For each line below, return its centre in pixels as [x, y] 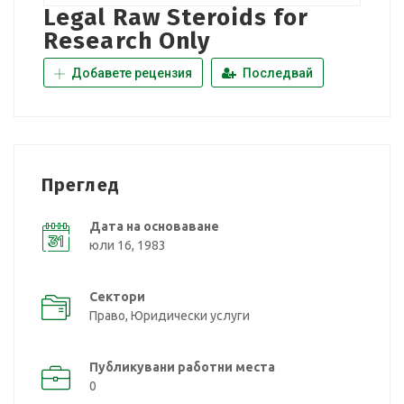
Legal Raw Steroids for [176, 17]
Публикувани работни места [182, 367]
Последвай [276, 73]
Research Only [127, 41]
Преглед [81, 184]
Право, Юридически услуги [170, 315]
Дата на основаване [154, 226]
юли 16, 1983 [128, 245]
